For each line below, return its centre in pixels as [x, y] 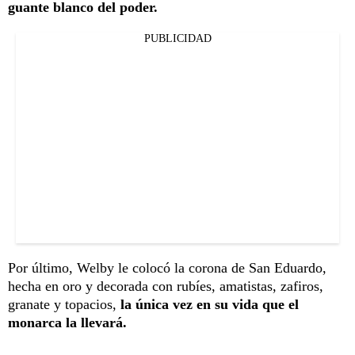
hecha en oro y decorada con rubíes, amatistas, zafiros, [166, 286]
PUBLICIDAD [177, 38]
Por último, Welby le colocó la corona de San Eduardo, [167, 267]
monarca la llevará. [67, 322]
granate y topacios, [64, 304]
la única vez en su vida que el [210, 304]
